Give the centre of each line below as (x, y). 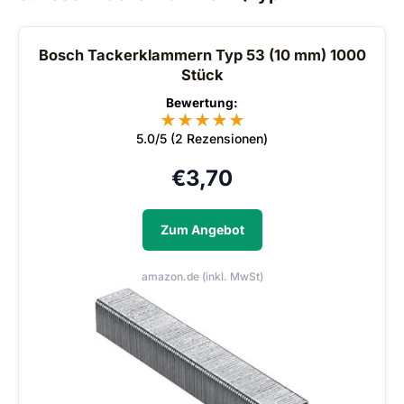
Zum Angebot (202, 230)
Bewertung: (202, 103)
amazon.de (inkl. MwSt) (202, 277)
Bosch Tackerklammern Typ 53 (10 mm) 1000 (202, 55)
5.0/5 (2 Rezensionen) (202, 139)
